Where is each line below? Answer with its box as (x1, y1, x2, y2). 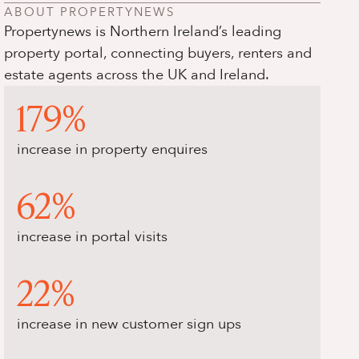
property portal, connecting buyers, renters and (4, 43, 313, 63)
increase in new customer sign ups (17, 314, 242, 334)
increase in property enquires (17, 139, 208, 159)
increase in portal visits (17, 227, 168, 247)
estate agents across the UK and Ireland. (4, 65, 270, 85)
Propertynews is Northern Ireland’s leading (4, 22, 282, 42)
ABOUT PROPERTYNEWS (4, 4, 175, 20)
